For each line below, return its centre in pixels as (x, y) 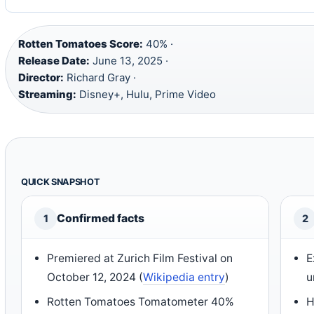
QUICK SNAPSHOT (61, 182)
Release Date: (54, 60)
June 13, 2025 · (129, 60)
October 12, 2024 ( (95, 277)
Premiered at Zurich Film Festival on (140, 258)
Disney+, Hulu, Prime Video (146, 94)
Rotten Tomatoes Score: (81, 43)
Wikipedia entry (184, 277)
